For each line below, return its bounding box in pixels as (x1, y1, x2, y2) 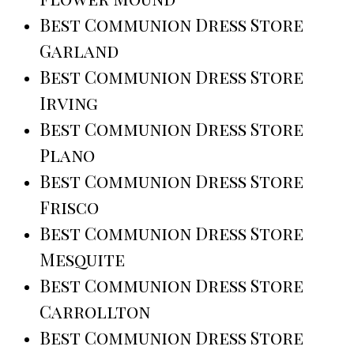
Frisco (40, 195, 99, 220)
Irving (40, 91, 98, 115)
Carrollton (40, 299, 150, 324)
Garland (40, 39, 119, 63)
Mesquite (40, 247, 125, 272)
